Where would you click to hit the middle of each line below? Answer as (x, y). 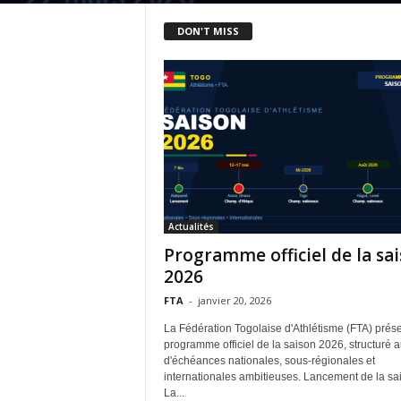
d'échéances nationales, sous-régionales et (269, 360)
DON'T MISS (208, 30)
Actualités (191, 226)
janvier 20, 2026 (234, 300)
